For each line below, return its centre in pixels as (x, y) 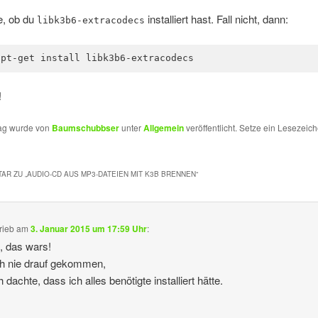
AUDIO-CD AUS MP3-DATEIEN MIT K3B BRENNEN (111, 174)
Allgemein (163, 128)
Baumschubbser (85, 128)
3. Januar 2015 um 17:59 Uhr (89, 228)
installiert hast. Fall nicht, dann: (216, 18)
